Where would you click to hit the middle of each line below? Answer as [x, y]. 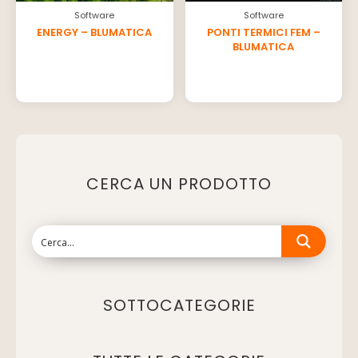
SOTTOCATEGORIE [179, 306]
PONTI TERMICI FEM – [263, 32]
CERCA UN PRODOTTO [179, 184]
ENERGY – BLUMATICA [95, 32]
